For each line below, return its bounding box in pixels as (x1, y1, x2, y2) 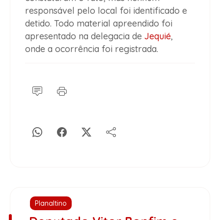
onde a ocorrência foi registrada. (25, 43, 158, 55)
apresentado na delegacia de (25, 30, 144, 42)
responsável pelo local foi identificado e (25, 4, 187, 16)
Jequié (144, 30, 171, 42)
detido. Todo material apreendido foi (25, 17, 172, 29)
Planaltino (35, 198, 67, 208)
